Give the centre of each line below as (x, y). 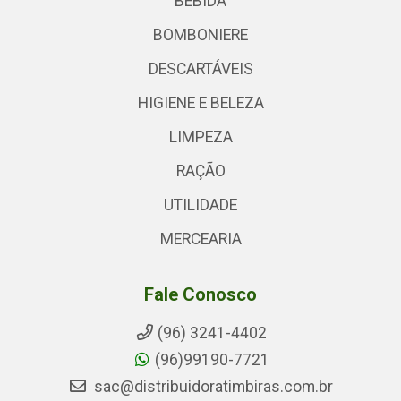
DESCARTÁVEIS (200, 68)
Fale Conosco (200, 294)
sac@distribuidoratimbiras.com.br (212, 386)
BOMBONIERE (200, 34)
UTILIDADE (200, 205)
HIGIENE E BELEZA (200, 102)
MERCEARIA (200, 239)
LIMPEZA (200, 137)
